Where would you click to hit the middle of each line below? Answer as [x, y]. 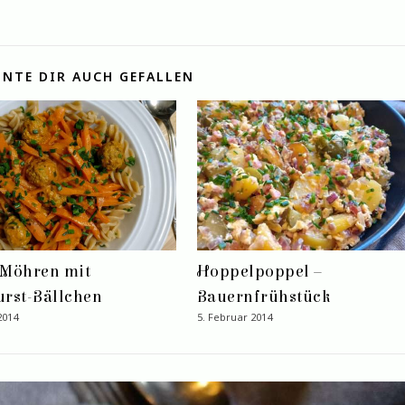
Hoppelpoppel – [259, 271]
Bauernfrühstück [264, 297]
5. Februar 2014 [234, 316]
